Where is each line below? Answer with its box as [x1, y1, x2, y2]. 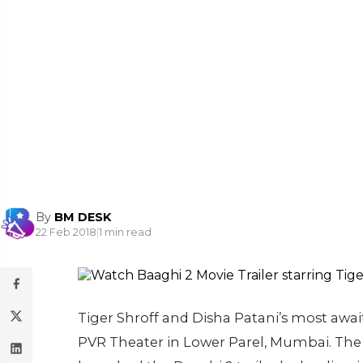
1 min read [99, 225, 152, 238]
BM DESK [54, 209, 111, 224]
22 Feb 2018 [36, 225, 96, 238]
